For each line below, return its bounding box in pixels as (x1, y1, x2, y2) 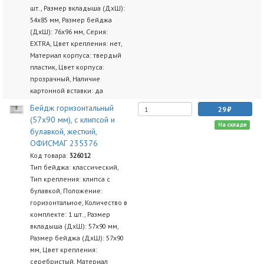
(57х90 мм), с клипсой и (29, 114, 115, 125)
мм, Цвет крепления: (29, 245, 97, 254)
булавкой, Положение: (29, 186, 103, 195)
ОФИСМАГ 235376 (29, 138, 98, 148)
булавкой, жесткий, (29, 126, 97, 137)
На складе (217, 121, 246, 128)
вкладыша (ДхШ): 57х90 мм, (29, 222, 118, 230)
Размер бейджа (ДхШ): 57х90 (29, 233, 124, 242)
